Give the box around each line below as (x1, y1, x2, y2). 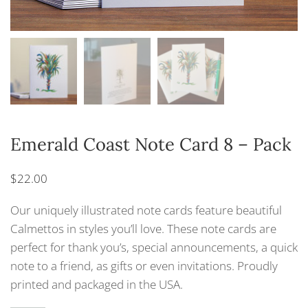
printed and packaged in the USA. (10, 276, 183, 292)
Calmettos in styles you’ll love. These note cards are (10, 220, 276, 236)
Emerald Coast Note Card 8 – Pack (10, 132, 291, 155)
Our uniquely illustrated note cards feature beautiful (10, 201, 282, 218)
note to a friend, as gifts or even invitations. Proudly (10, 257, 278, 274)
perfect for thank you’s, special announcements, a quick (10, 239, 298, 255)
